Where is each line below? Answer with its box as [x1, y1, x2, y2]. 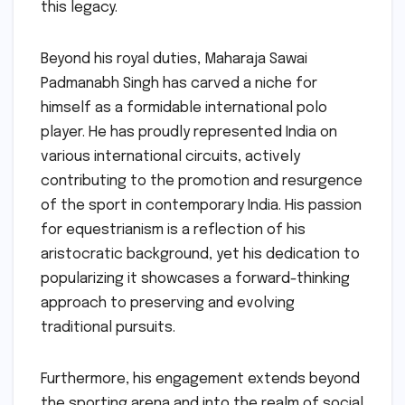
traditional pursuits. [41, 319, 175, 335]
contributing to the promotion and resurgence [41, 173, 363, 189]
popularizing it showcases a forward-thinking [41, 270, 350, 287]
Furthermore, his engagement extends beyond [41, 371, 360, 387]
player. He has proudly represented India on [41, 124, 337, 140]
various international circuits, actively [41, 148, 300, 165]
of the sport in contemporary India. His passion [41, 197, 362, 213]
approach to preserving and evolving [41, 295, 295, 311]
